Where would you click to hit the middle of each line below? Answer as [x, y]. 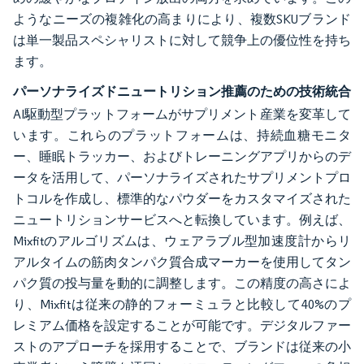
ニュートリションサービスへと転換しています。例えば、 [182, 220]
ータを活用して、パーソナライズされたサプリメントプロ [182, 178]
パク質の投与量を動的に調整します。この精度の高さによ [182, 283]
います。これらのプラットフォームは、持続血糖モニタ [182, 135]
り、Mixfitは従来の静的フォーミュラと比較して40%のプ [182, 304]
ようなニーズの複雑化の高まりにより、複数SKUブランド [182, 19]
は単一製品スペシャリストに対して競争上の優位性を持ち [182, 40]
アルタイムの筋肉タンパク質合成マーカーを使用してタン [182, 262]
